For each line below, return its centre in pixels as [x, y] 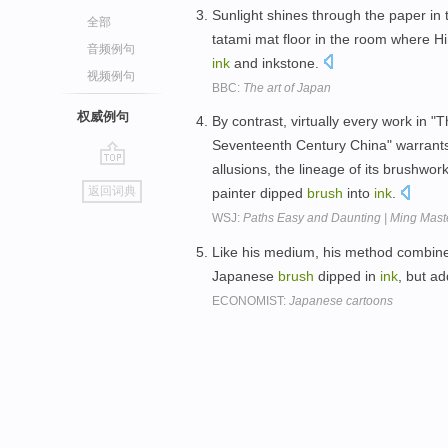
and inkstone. [276, 62]
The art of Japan [287, 87]
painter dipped [259, 193]
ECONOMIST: [250, 301]
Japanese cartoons [341, 301]
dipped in [347, 276]
